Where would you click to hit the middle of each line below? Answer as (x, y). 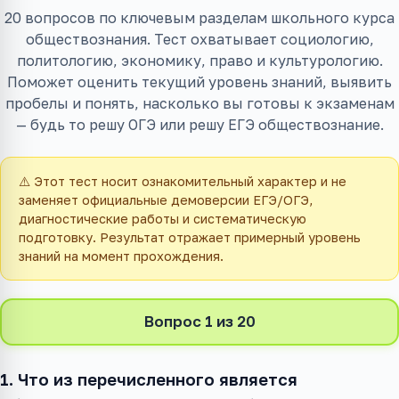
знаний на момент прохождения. (121, 256)
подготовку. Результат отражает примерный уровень (190, 237)
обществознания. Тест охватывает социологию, (199, 39)
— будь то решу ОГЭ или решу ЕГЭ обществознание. (199, 125)
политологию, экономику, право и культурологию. (199, 61)
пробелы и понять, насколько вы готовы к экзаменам (199, 103)
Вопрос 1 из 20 (199, 322)
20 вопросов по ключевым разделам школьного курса (199, 18)
